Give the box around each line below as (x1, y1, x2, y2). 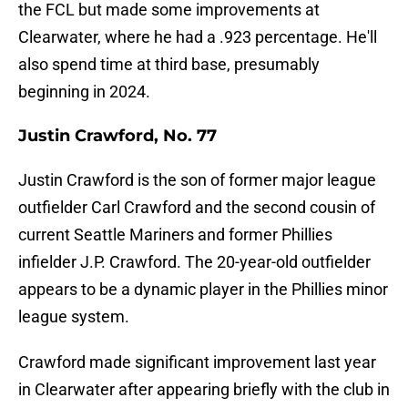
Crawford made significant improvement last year (18, 352, 376, 372)
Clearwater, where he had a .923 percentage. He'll (18, 27, 377, 47)
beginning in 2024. (18, 82, 150, 102)
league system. (18, 307, 129, 327)
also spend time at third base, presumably (18, 55, 320, 75)
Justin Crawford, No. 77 (18, 126, 217, 147)
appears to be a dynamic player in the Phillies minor (18, 280, 388, 300)
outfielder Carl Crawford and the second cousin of (18, 198, 375, 218)
